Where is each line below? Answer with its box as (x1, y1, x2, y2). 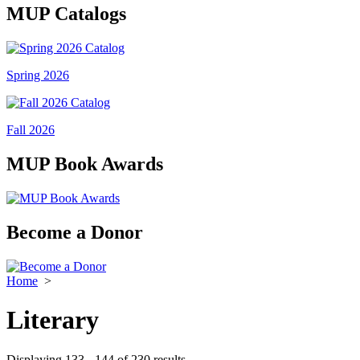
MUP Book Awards (6, 153, 163, 175)
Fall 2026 (6, 123, 55, 137)
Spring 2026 (6, 68, 69, 83)
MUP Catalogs (6, 3, 126, 25)
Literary (6, 305, 99, 335)
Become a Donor (6, 221, 143, 243)
